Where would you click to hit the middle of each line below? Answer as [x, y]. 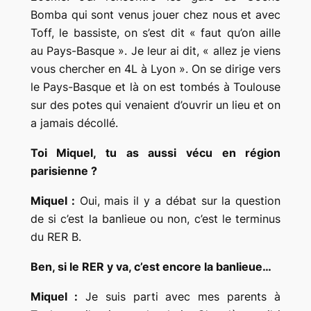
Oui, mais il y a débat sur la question [178, 200]
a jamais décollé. [74, 123]
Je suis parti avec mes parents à [179, 296]
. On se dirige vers [233, 69]
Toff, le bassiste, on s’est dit [110, 33]
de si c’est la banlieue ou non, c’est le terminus [155, 218]
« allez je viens [242, 51]
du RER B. [56, 236]
